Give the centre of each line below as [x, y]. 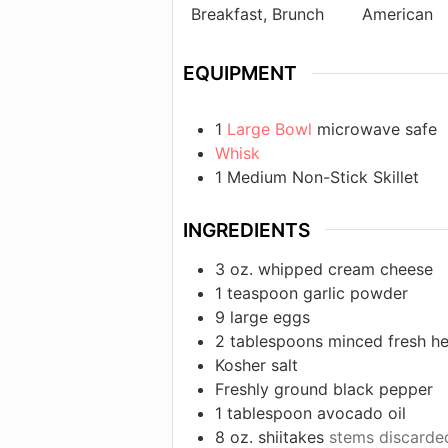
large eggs [270, 317]
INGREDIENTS [246, 229]
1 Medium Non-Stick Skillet [317, 176]
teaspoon [262, 293]
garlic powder [355, 293]
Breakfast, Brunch [258, 14]
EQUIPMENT [240, 73]
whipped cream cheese [345, 269]
